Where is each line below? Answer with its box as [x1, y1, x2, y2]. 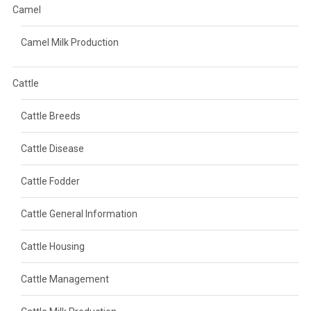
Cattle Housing [20, 240, 85, 252]
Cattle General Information [20, 208, 137, 219]
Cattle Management [20, 273, 109, 285]
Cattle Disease [20, 142, 84, 154]
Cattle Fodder [20, 175, 80, 187]
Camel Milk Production [20, 36, 119, 48]
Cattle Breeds [20, 110, 81, 121]
